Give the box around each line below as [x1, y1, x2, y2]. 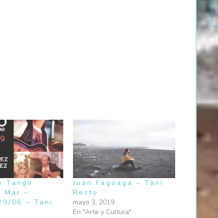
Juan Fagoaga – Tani [73, 178, 164, 187]
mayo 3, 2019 [73, 197, 115, 207]
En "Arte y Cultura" [73, 207, 132, 217]
